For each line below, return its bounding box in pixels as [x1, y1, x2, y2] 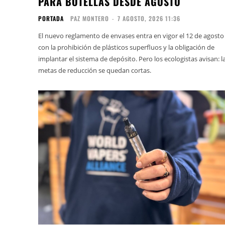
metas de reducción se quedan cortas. [38, 66, 151, 75]
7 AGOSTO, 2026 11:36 [118, 14, 180, 23]
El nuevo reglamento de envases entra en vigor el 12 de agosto [38, 31, 224, 41]
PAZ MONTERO [70, 14, 109, 23]
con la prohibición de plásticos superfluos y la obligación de [38, 43, 214, 52]
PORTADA [38, 14, 64, 23]
